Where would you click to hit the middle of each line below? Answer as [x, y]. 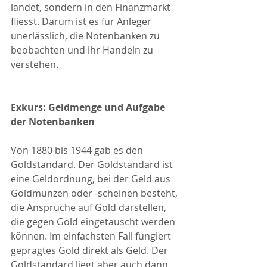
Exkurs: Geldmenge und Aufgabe [89, 108]
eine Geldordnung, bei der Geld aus [92, 179]
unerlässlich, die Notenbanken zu [86, 36]
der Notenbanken [53, 122]
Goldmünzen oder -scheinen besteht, [95, 193]
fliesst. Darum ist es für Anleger [82, 22]
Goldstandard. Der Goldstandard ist [93, 165]
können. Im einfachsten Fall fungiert [92, 236]
